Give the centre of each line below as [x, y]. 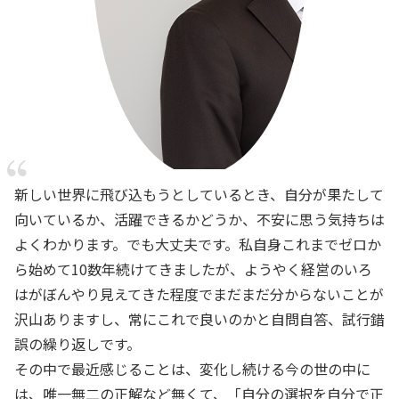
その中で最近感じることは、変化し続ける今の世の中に [192, 369]
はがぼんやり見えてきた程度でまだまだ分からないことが [199, 294]
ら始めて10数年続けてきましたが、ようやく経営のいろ [193, 269]
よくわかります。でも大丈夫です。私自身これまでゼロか [198, 244]
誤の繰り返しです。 [77, 344]
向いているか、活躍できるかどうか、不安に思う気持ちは [199, 219]
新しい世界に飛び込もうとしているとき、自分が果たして [199, 194]
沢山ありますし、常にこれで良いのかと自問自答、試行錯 [199, 319]
